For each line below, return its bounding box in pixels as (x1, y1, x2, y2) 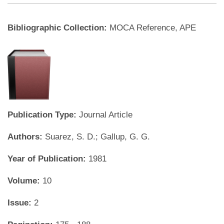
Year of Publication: (7, 154, 88, 163)
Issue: (7, 198, 34, 207)
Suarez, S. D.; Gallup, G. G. (45, 132, 150, 141)
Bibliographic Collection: (7, 23, 109, 32)
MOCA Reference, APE (109, 23, 196, 32)
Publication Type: (7, 110, 79, 119)
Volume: (7, 176, 42, 185)
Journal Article (79, 110, 132, 119)
